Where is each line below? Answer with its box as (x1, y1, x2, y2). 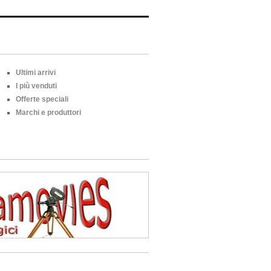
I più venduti (16, 82, 57, 90)
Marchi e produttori (16, 108, 81, 117)
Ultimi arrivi (16, 68, 56, 77)
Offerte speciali (16, 95, 68, 103)
